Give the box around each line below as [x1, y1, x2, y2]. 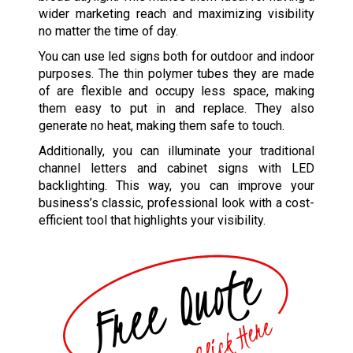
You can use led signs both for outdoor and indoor [38, 48, 315, 64]
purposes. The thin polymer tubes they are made [38, 65, 315, 81]
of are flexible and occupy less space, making [38, 83, 315, 98]
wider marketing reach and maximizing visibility [38, 6, 315, 21]
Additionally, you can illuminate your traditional [38, 143, 315, 158]
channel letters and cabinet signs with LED [38, 160, 315, 176]
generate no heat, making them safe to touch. [38, 117, 284, 133]
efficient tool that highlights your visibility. [38, 212, 266, 228]
